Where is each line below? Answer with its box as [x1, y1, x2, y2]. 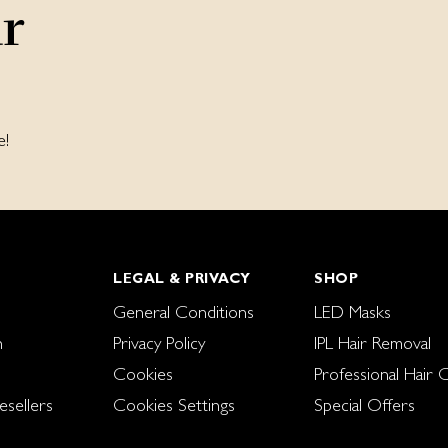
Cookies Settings [113, 394, 235, 416]
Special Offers [314, 394, 415, 416]
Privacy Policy [113, 332, 205, 354]
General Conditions [113, 301, 254, 323]
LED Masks [314, 301, 391, 323]
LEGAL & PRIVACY [113, 270, 251, 287]
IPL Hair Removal [314, 332, 431, 354]
